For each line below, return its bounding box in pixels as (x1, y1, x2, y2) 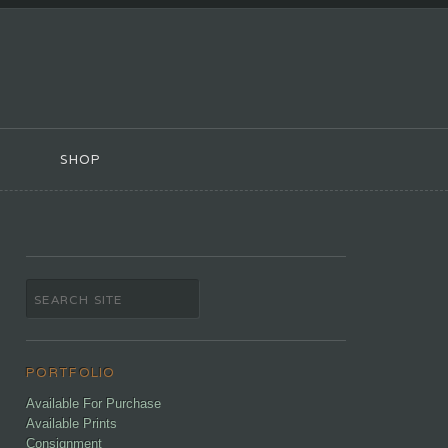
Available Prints (26, 416, 118, 432)
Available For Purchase (26, 396, 162, 412)
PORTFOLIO (26, 364, 116, 382)
